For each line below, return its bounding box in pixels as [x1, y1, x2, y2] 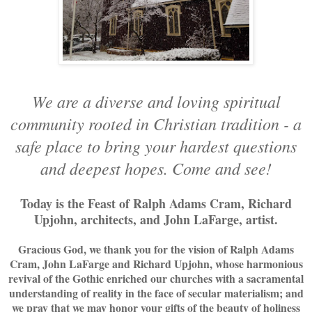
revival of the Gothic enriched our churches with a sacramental [8, 270, 304, 286]
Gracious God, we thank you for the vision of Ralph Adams [18, 240, 294, 257]
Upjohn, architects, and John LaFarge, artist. [34, 210, 278, 228]
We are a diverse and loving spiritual [31, 89, 281, 112]
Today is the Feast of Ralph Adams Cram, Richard [20, 194, 292, 212]
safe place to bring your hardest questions [15, 134, 297, 157]
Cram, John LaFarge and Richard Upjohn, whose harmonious [9, 255, 303, 272]
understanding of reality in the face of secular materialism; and [8, 284, 304, 301]
